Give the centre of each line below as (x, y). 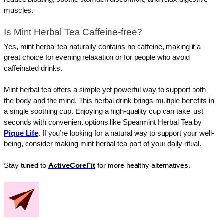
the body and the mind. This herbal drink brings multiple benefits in (109, 100)
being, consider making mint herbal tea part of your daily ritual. (103, 144)
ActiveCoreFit (72, 165)
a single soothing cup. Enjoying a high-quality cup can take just (104, 111)
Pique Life (21, 133)
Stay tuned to (26, 165)
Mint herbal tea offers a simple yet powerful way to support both (105, 90)
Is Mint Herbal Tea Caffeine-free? (73, 32)
